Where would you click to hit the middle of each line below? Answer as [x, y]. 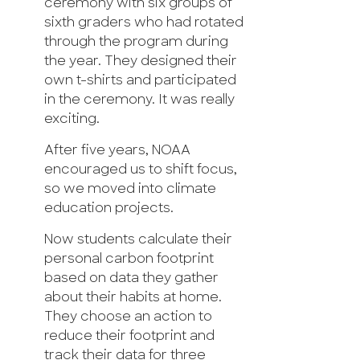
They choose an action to [128, 317]
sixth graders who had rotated [144, 23]
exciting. [72, 119]
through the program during [136, 42]
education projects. [109, 209]
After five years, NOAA [117, 151]
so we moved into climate [130, 189]
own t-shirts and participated [140, 81]
